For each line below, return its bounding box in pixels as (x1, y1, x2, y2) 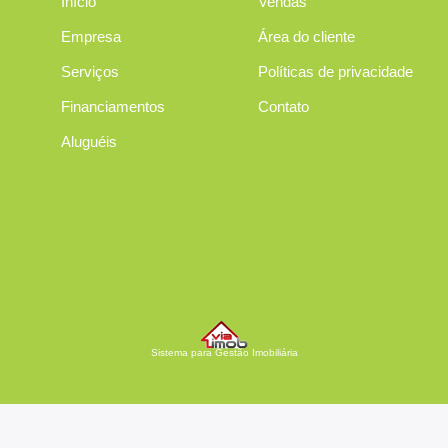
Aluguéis (60, 133, 117, 150)
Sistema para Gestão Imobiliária (150, 347, 298, 358)
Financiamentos (60, 98, 165, 115)
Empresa (60, 28, 121, 45)
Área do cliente (257, 28, 355, 45)
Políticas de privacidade (257, 63, 413, 80)
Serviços (60, 63, 119, 80)
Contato (257, 98, 309, 115)
